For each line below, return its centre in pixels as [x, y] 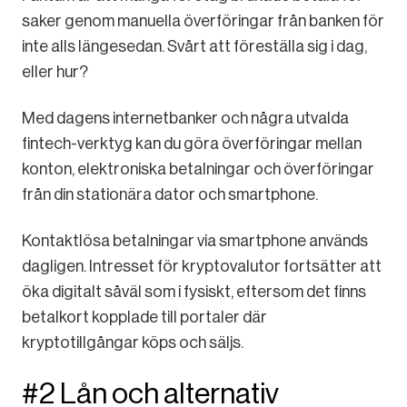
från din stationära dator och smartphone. [170, 195]
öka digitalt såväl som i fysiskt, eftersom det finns [194, 292]
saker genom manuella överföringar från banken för [203, 21]
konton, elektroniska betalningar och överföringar [198, 169]
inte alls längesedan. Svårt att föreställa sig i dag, [194, 47]
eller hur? [55, 72]
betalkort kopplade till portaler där [144, 318]
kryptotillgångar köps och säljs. [133, 343]
